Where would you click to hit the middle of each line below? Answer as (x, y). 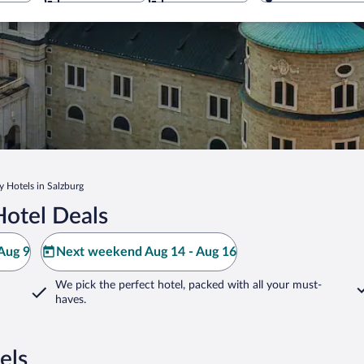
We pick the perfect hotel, (120, 285)
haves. (71, 300)
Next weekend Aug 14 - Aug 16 (146, 252)
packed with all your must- (253, 285)
